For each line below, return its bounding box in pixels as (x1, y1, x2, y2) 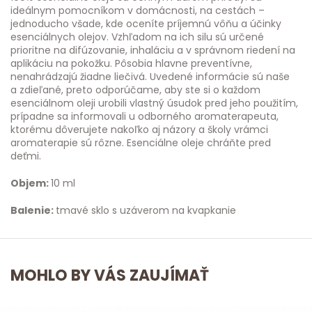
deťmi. (10, 149, 41, 164)
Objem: (10, 176, 51, 191)
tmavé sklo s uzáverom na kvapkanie (56, 203, 236, 218)
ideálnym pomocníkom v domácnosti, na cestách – (10, 3, 265, 18)
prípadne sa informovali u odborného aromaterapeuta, (10, 109, 279, 124)
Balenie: (10, 203, 56, 218)
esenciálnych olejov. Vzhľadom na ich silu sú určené (10, 30, 264, 45)
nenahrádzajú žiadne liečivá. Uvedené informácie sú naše (10, 70, 290, 84)
